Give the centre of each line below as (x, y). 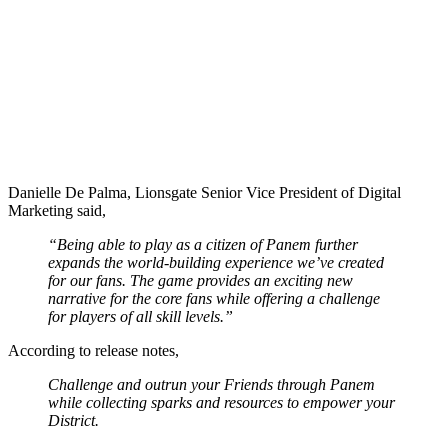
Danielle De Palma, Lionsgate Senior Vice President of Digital (204, 192)
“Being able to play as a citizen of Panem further (203, 244)
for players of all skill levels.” (140, 316)
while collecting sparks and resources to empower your (221, 402)
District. (73, 420)
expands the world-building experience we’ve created (216, 262)
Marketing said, (57, 210)
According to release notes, (93, 350)
